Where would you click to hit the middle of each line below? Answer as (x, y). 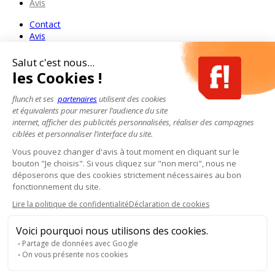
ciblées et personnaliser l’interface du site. (83, 134)
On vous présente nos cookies (75, 254)
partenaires (77, 99)
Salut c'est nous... (53, 62)
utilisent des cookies (132, 99)
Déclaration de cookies (169, 204)
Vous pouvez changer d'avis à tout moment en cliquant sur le (126, 152)
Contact (45, 24)
